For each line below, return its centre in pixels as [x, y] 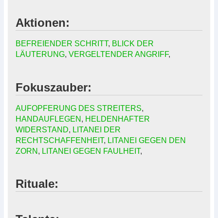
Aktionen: [43, 22]
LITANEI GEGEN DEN [147, 140]
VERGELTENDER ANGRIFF [118, 54]
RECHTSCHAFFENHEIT [60, 140]
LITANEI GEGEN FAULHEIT [91, 151]
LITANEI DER [97, 129]
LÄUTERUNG [40, 54]
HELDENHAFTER [118, 119]
